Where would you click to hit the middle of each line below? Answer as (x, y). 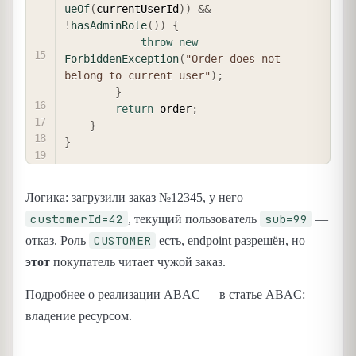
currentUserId (137, 8)
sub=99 (286, 219)
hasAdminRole (109, 25)
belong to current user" (137, 75)
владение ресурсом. (79, 316)
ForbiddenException (122, 58)
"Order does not (233, 58)
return (134, 108)
